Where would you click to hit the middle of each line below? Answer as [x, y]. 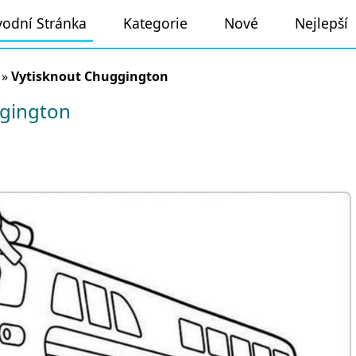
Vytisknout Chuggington [90, 76]
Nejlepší [321, 23]
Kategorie [155, 23]
